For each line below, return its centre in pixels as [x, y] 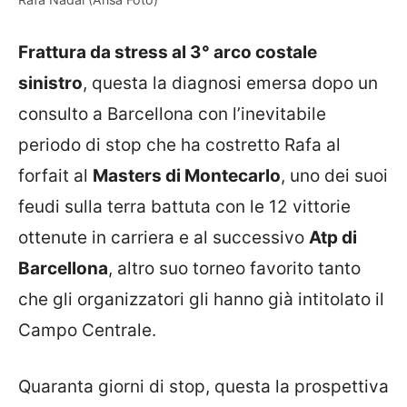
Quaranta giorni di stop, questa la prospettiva [203, 387]
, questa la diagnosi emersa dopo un [230, 83]
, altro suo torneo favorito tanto [234, 268]
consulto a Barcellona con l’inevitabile [172, 114]
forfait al [55, 175]
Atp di [333, 237]
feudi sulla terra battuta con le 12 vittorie [184, 206]
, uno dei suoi [334, 175]
